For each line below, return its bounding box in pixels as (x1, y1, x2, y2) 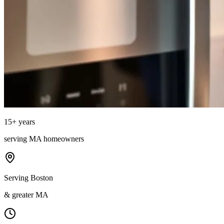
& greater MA (4, 190, 48, 199)
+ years (12, 117, 35, 126)
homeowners (41, 134, 84, 143)
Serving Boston (4, 173, 53, 182)
